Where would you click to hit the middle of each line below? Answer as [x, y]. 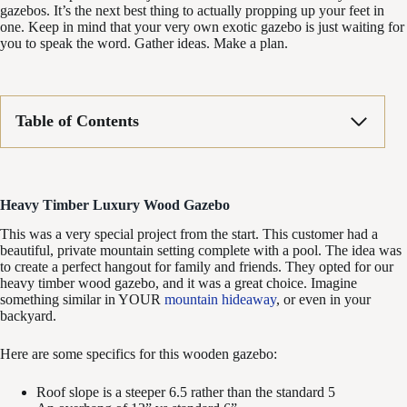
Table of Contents [77, 121]
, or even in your [323, 300]
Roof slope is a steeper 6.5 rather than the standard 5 [186, 392]
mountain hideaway [220, 300]
